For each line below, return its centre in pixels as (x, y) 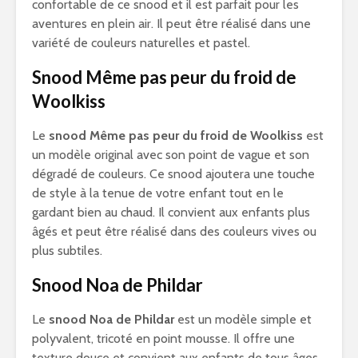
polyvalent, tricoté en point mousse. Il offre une (163, 338)
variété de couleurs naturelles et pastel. (141, 43)
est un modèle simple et (243, 319)
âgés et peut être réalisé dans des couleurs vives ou (174, 231)
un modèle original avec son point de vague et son (171, 155)
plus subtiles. (67, 251)
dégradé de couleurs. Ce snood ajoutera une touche (173, 174)
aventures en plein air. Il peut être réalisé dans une (171, 24)
